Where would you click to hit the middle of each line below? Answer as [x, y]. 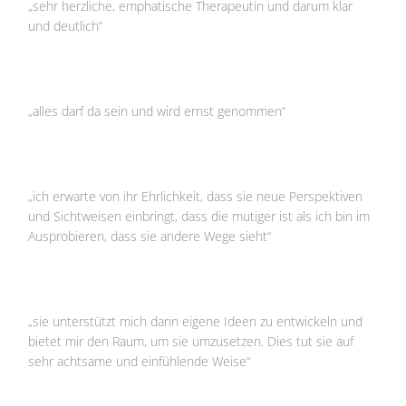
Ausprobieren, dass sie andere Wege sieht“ [150, 236]
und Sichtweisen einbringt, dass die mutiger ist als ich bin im [199, 216]
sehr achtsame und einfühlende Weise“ [140, 361]
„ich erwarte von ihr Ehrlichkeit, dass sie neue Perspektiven [196, 196]
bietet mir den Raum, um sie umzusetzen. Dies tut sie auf [191, 341]
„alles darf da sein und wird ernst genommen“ [157, 111]
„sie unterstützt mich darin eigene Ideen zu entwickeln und [196, 321]
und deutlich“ [66, 25]
